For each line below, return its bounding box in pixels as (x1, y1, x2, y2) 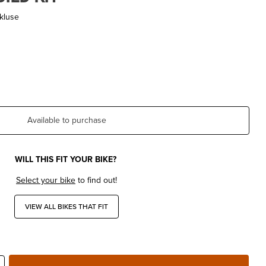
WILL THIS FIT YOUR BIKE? (14, 153, 119, 166)
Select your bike (16, 173, 75, 186)
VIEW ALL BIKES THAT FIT (25, 201, 108, 212)
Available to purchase (27, 114, 106, 127)
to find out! (75, 173, 117, 186)
